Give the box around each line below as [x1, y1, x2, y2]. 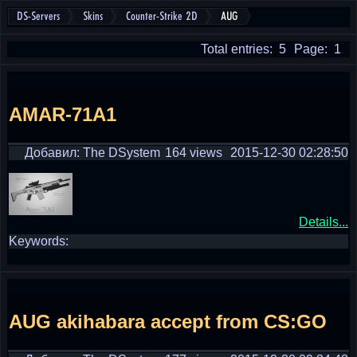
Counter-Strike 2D [126, 10, 198, 22]
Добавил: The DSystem [25, 146, 160, 159]
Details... [299, 215, 348, 229]
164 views [165, 146, 222, 159]
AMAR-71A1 [9, 103, 116, 125]
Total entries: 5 [201, 42, 286, 56]
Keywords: [9, 234, 69, 248]
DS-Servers [17, 10, 60, 22]
